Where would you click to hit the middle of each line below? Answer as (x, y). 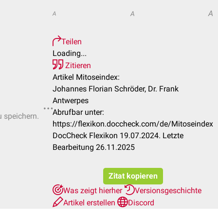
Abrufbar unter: (78, 112)
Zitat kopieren (133, 176)
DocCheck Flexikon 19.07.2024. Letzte (118, 136)
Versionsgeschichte (168, 191)
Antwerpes (71, 100)
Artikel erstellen (90, 203)
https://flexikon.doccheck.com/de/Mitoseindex (133, 124)
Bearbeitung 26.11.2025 (94, 147)
